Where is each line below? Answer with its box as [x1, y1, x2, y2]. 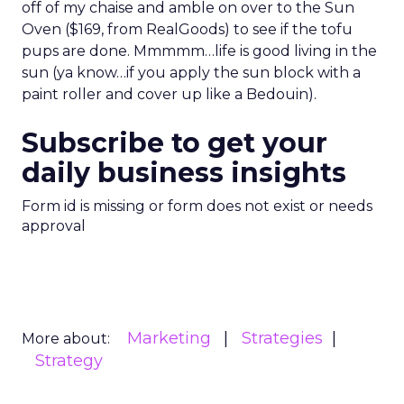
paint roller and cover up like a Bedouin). [22, 86, 317, 103]
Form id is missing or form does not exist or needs [22, 197, 372, 215]
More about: [22, 330, 110, 347]
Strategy [35, 351, 103, 371]
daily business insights [22, 156, 346, 189]
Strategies [242, 328, 323, 348]
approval [22, 217, 86, 234]
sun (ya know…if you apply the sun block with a [22, 64, 361, 81]
